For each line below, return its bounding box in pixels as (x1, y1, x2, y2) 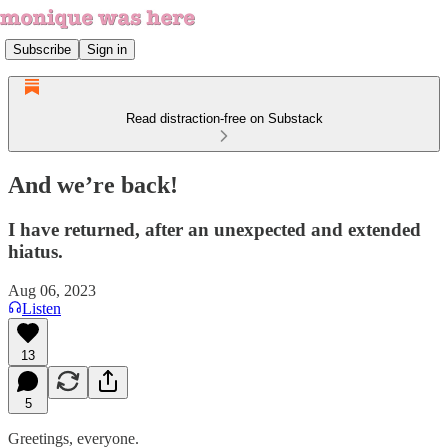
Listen (22, 299, 61, 317)
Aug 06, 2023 (8, 281, 96, 299)
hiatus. (8, 240, 63, 262)
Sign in (87, 41, 127, 57)
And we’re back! (8, 171, 178, 198)
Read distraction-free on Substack (125, 111, 323, 126)
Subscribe (13, 41, 71, 57)
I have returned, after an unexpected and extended (8, 218, 421, 240)
